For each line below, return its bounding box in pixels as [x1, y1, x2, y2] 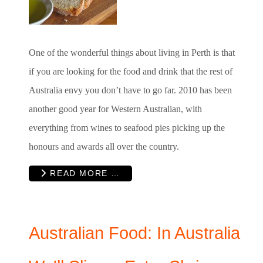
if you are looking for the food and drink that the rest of [29, 66, 232, 76]
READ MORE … [46, 168, 120, 178]
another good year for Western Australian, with [29, 103, 202, 114]
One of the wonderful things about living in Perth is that [29, 47, 235, 58]
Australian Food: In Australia [29, 224, 240, 243]
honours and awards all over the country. [29, 141, 179, 151]
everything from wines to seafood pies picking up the [29, 122, 225, 133]
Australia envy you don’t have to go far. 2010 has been [29, 85, 232, 95]
